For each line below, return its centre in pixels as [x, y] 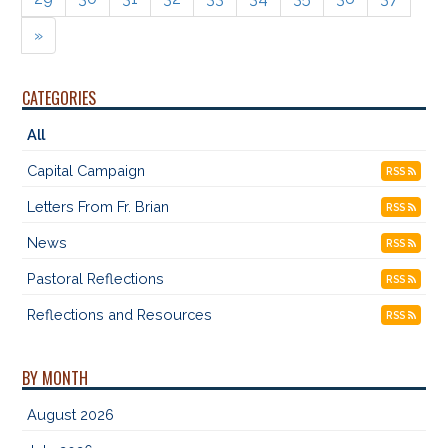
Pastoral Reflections [96, 279]
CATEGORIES [59, 98]
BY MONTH [55, 378]
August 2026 [71, 415]
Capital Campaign [86, 171]
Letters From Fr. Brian [98, 207]
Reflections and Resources [120, 315]
